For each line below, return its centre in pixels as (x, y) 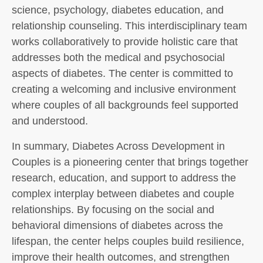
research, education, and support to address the (124, 178)
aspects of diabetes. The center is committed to (122, 73)
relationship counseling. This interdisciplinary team (129, 26)
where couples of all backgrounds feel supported (125, 105)
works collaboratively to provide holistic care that (125, 42)
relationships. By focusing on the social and (113, 210)
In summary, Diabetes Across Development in (118, 146)
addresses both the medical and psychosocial (118, 58)
